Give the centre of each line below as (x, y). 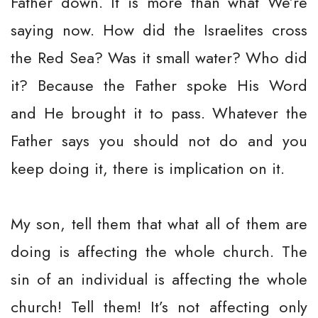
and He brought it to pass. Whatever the (159, 113)
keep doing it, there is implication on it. (148, 168)
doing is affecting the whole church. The (159, 251)
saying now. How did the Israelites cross (159, 30)
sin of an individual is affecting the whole (159, 279)
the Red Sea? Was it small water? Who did (159, 57)
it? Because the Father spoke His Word (159, 85)
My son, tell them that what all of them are (159, 224)
